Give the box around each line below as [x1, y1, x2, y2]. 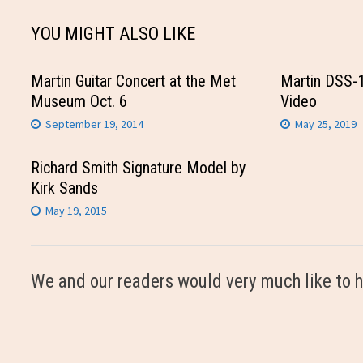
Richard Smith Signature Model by [31, 158, 246, 178]
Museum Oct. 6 [31, 92, 128, 112]
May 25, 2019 [294, 117, 357, 132]
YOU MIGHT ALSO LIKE [31, 23, 196, 45]
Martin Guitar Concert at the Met [31, 71, 237, 92]
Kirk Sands [31, 178, 99, 199]
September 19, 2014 [45, 117, 144, 132]
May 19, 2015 [45, 203, 108, 219]
